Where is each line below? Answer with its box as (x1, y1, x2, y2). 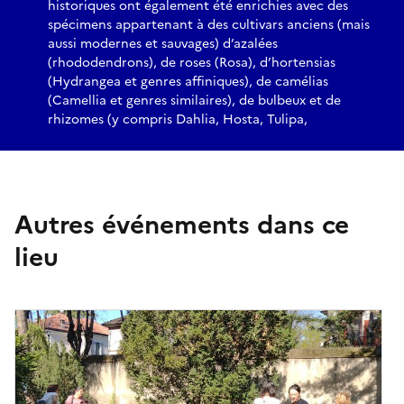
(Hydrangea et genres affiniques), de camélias (48, 71, 328, 91)
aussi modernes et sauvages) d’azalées (48, 33, 278, 53)
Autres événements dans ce (14, 205, 349, 243)
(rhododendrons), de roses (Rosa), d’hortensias (48, 52, 335, 72)
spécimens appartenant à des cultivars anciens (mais (48, 14, 370, 34)
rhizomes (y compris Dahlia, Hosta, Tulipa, (48, 109, 308, 129)
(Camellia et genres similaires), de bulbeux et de (48, 90, 341, 110)
